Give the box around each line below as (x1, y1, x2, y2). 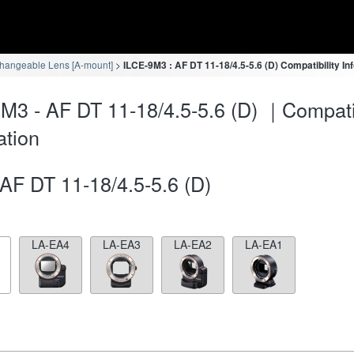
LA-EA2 (174, 235, 212, 252)
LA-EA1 (245, 235, 283, 252)
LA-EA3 (103, 235, 141, 252)
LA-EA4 (32, 235, 70, 252)
